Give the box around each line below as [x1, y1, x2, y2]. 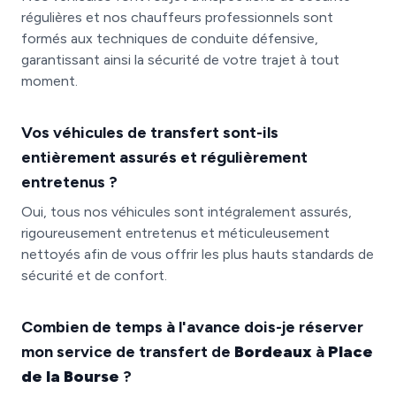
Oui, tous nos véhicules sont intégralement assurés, [21, 203, 352, 220]
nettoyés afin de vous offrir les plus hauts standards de [21, 246, 374, 263]
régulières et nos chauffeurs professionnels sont [21, 9, 333, 26]
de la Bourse [21, 367, 119, 386]
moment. [21, 72, 78, 89]
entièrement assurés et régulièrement [21, 148, 308, 167]
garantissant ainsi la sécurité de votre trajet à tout [21, 51, 339, 68]
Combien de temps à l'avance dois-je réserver [21, 317, 363, 337]
